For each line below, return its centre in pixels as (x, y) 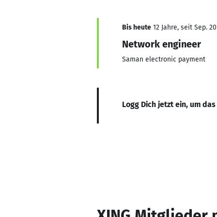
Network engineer (162, 44)
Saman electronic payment (164, 59)
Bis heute (137, 27)
